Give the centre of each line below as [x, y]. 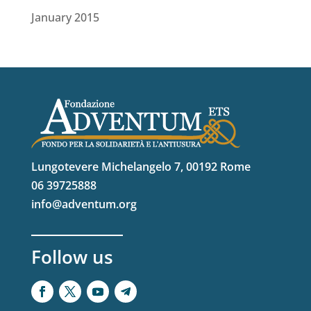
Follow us [72, 257]
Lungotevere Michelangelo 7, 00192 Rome [141, 167]
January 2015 [65, 18]
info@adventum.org [84, 204]
